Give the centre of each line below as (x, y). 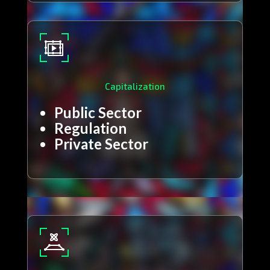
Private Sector (101, 144)
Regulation (90, 128)
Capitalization (135, 86)
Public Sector (98, 113)
